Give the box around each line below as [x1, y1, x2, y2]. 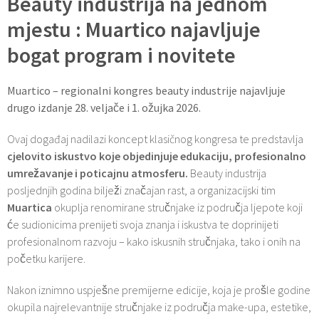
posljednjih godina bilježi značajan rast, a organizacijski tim [7, 182, 276, 197]
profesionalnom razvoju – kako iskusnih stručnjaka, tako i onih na [7, 234, 300, 249]
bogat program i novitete [7, 41, 236, 68]
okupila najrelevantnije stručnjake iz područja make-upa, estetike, [7, 299, 311, 314]
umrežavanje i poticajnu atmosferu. [7, 165, 188, 180]
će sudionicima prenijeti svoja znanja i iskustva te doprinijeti [7, 216, 278, 231]
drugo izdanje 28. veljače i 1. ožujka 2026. [7, 100, 201, 115]
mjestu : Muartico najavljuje [7, 15, 261, 43]
